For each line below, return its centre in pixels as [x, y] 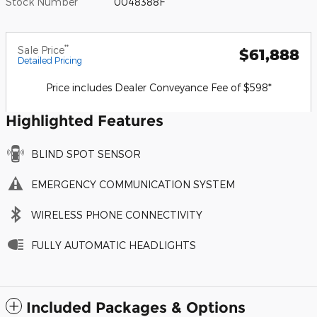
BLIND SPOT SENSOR [86, 154]
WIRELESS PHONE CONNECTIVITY [117, 215]
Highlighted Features [85, 121]
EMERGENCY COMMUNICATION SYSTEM [133, 185]
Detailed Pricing [50, 60]
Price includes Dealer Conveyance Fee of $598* [158, 88]
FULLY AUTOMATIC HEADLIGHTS [114, 246]
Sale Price [41, 50]
